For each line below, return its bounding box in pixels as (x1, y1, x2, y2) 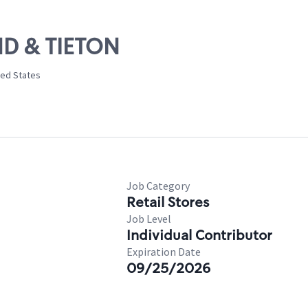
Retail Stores (126, 193, 209, 211)
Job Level (126, 212, 171, 225)
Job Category (126, 179, 190, 192)
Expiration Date (126, 245, 201, 258)
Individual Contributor (126, 226, 272, 244)
